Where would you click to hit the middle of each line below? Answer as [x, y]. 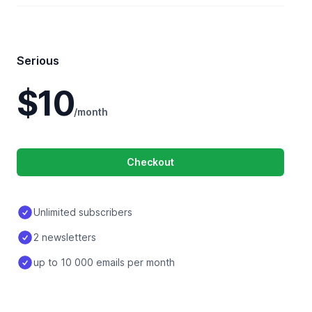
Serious [38, 61]
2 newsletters [65, 237]
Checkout [150, 162]
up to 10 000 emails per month [104, 262]
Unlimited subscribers [83, 212]
